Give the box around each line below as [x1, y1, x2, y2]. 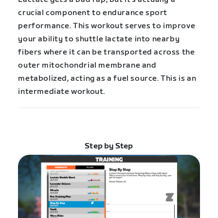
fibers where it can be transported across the [18, 47, 195, 57]
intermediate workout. [18, 87, 105, 96]
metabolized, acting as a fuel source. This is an [18, 73, 197, 83]
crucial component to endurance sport [18, 8, 167, 18]
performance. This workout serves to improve [18, 21, 196, 31]
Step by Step [85, 142, 133, 151]
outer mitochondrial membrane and [18, 60, 157, 70]
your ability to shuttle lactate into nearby [18, 34, 180, 44]
